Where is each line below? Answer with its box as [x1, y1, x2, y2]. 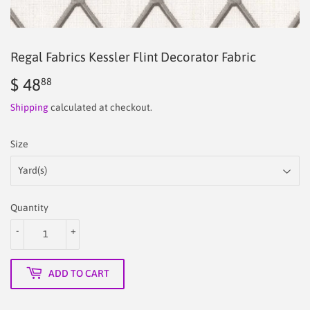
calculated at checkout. [48, 101, 152, 113]
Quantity [10, 201, 48, 213]
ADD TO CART [48, 268, 109, 280]
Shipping [10, 101, 48, 113]
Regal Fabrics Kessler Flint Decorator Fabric [10, 50, 256, 65]
